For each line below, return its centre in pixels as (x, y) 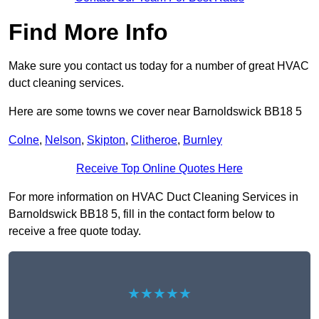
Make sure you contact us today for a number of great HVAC (159, 66)
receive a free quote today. (75, 231)
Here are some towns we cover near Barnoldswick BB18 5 (155, 112)
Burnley (203, 140)
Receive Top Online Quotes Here (159, 169)
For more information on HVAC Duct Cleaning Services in (153, 197)
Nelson (63, 140)
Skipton (106, 140)
